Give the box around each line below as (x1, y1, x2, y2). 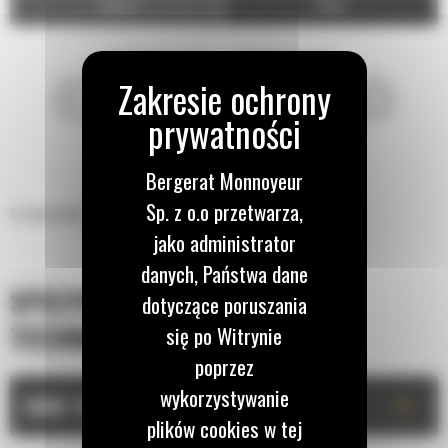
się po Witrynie (166, 319, 282, 351)
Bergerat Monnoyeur (145, 164, 303, 196)
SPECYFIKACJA (10, 281, 173, 323)
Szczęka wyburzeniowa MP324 (10, 203, 166, 224)
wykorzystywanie (159, 381, 289, 413)
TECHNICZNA (10, 317, 151, 359)
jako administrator (152, 226, 296, 258)
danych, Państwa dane (140, 257, 308, 289)
